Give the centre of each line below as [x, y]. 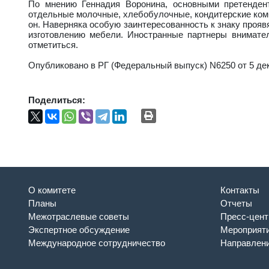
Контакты [240, 190]
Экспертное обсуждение [79, 229]
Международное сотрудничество [97, 243]
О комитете [52, 190]
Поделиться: [57, 100]
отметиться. [53, 44]
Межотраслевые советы [79, 216]
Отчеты [236, 203]
